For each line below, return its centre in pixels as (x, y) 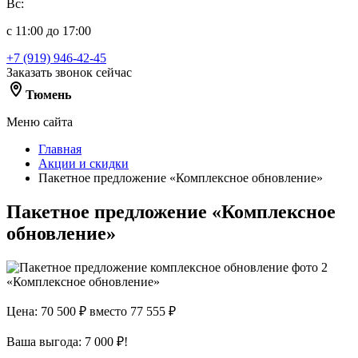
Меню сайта (40, 122)
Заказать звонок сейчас (69, 72)
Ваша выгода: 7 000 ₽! (67, 341)
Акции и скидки (84, 163)
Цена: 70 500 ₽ (46, 311)
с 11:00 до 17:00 (49, 31)
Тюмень (48, 95)
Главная (60, 149)
